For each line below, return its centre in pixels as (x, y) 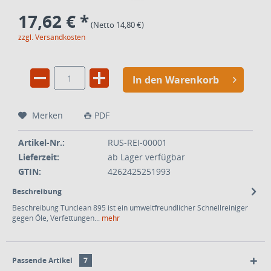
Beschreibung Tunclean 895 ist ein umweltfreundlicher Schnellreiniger (130, 208)
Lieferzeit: (39, 157)
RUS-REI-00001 (137, 142)
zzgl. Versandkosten (52, 37)
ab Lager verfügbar (146, 157)
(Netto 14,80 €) (117, 25)
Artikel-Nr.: (41, 142)
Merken (47, 115)
